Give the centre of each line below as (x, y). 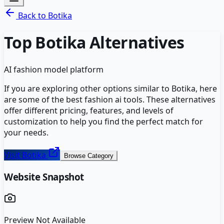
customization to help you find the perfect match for (103, 121)
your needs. (26, 132)
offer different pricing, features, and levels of (89, 110)
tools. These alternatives (168, 99)
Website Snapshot (44, 176)
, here (206, 88)
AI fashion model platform (54, 69)
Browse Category (89, 155)
